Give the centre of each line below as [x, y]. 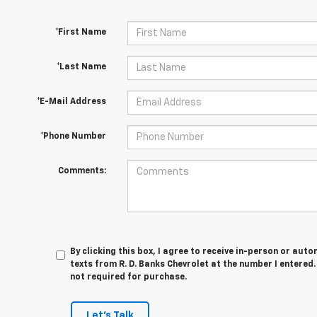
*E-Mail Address [71, 102]
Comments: [82, 171]
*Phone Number [73, 137]
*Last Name [81, 67]
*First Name [80, 33]
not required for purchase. [129, 277]
